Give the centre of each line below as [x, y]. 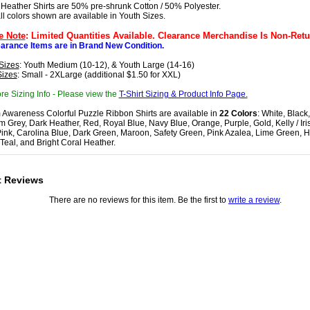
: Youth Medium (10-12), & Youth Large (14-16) [107, 65]
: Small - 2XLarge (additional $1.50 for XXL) [99, 75]
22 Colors [238, 113]
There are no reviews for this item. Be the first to [139, 200]
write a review [254, 200]
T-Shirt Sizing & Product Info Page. [183, 94]
